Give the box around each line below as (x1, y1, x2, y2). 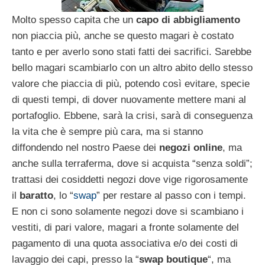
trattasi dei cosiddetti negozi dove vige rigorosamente (12, 173, 248, 185)
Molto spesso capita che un (12, 14, 136, 25)
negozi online (159, 141, 222, 153)
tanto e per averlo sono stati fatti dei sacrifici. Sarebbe (12, 46, 251, 57)
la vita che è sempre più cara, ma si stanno (12, 125, 203, 137)
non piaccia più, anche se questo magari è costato (12, 30, 234, 41)
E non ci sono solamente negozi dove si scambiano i (12, 205, 244, 217)
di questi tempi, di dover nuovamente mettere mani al (12, 93, 246, 105)
